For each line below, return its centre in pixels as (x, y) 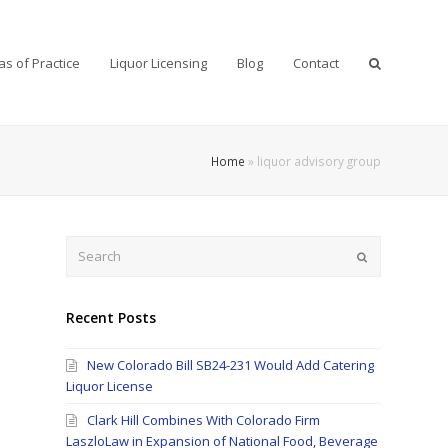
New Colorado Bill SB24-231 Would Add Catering (231, 365)
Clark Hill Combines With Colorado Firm (204, 420)
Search (87, 245)
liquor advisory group (318, 160)
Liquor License (110, 386)
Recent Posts (111, 318)
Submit (384, 255)
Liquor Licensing (158, 62)
